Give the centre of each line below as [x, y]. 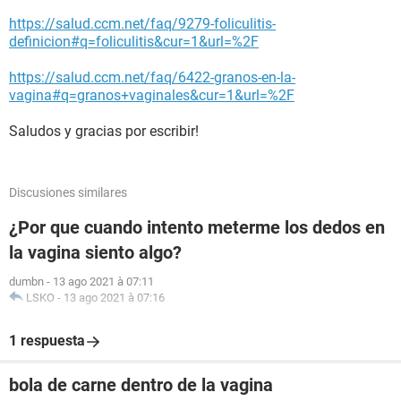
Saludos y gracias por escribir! [104, 131]
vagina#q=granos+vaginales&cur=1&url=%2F [152, 95]
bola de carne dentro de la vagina [141, 385]
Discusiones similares [68, 192]
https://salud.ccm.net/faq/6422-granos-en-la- [152, 77]
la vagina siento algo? [95, 252]
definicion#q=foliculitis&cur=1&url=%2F [134, 42]
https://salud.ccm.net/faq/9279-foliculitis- [142, 24]
